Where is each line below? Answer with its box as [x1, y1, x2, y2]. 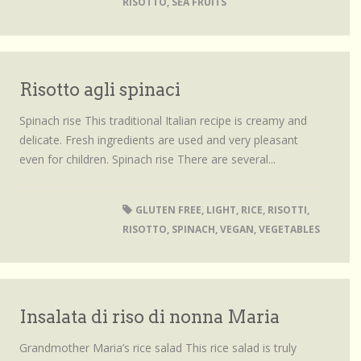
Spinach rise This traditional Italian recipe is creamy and [19, 113, 307, 128]
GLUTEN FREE [135, 203, 201, 217]
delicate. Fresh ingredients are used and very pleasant [19, 132, 298, 147]
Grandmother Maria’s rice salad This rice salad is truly [19, 340, 297, 355]
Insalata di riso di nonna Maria [19, 306, 280, 327]
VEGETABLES [258, 222, 320, 236]
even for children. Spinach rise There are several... [19, 151, 276, 167]
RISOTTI [267, 203, 307, 217]
